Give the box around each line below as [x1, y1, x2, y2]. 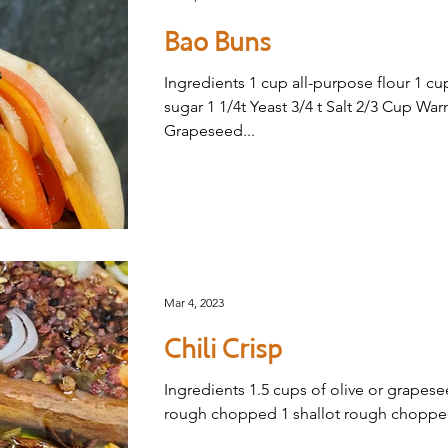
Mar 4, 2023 [164, 294, 224, 310]
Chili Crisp [164, 332, 282, 367]
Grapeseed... [164, 121, 255, 140]
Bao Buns [164, 25, 271, 59]
